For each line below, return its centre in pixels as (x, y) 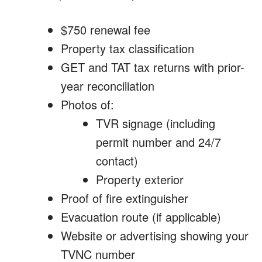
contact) (117, 161)
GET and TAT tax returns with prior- (153, 67)
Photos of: (87, 104)
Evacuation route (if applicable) (141, 217)
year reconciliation (108, 86)
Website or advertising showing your (155, 235)
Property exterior (140, 179)
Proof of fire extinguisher (125, 198)
